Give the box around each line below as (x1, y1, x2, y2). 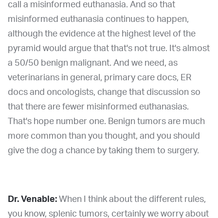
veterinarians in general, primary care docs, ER (8, 73, 191, 82)
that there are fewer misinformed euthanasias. (8, 102, 189, 111)
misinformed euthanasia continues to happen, (8, 15, 189, 24)
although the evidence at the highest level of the (8, 29, 196, 38)
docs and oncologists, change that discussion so (8, 88, 200, 97)
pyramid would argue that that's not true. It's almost (8, 44, 210, 53)
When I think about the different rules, (57, 195, 206, 204)
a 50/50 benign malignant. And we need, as (8, 58, 178, 68)
